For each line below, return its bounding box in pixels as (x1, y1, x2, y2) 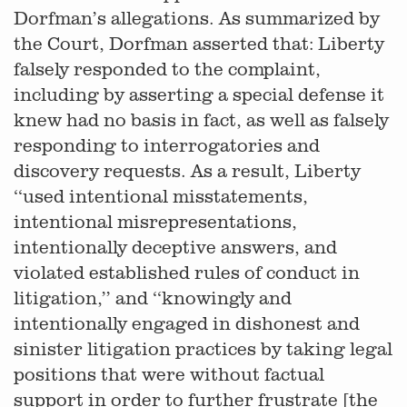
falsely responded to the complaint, (14, 57, 321, 80)
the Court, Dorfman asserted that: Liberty (14, 32, 384, 55)
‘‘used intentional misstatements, (14, 184, 308, 207)
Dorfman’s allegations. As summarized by (14, 6, 380, 29)
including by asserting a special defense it (14, 83, 384, 105)
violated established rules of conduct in (14, 261, 360, 283)
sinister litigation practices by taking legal (14, 337, 392, 360)
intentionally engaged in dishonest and (14, 312, 360, 334)
